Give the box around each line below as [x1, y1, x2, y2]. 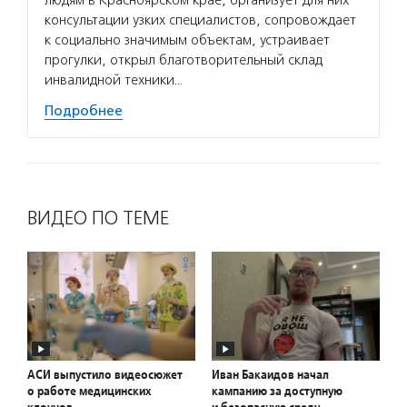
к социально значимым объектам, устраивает [45, 32, 330, 48]
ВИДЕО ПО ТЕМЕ [27, 206, 169, 230]
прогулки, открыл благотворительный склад [45, 52, 323, 68]
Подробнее [45, 103, 123, 119]
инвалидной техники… [45, 72, 183, 88]
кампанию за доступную [212, 382, 342, 400]
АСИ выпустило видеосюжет [27, 366, 183, 383]
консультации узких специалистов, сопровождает [45, 12, 356, 28]
